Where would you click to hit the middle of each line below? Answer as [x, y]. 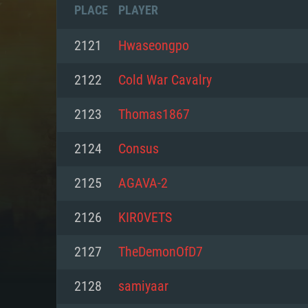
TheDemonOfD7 [161, 252]
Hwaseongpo [154, 46]
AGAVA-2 [143, 184]
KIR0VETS [145, 218]
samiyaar [143, 287]
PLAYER [138, 10]
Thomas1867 [154, 115]
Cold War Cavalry [165, 80]
